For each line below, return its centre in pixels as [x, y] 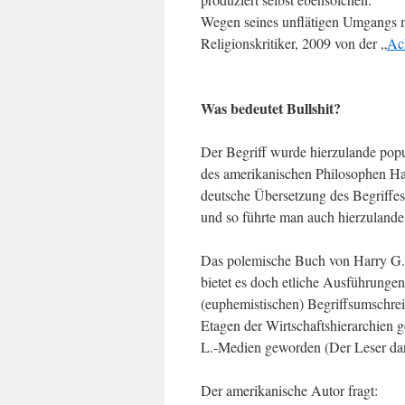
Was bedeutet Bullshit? [271, 108]
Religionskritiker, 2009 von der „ [294, 43]
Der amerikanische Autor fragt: [289, 390]
